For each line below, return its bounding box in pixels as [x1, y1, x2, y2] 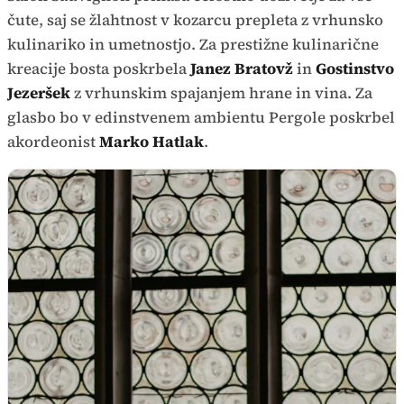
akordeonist [7, 131, 99, 153]
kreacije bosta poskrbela [7, 58, 190, 80]
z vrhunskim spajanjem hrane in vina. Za [70, 82, 372, 105]
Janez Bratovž [190, 58, 293, 80]
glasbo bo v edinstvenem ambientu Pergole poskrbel [7, 106, 395, 129]
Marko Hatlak [99, 131, 204, 153]
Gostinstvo [316, 58, 394, 80]
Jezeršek [7, 82, 70, 105]
